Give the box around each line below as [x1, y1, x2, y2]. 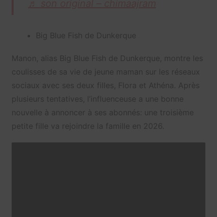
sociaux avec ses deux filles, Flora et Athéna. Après [11, 80, 200, 91]
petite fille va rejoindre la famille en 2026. [11, 121, 164, 131]
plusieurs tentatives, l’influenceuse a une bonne [11, 94, 184, 104]
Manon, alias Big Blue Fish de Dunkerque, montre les [11, 53, 203, 63]
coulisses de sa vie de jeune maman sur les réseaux [11, 67, 200, 77]
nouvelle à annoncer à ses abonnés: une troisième [11, 108, 194, 118]
